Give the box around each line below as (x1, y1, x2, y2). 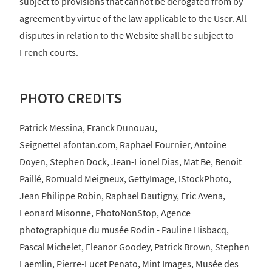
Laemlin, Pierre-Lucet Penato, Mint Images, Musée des (19, 257, 239, 270)
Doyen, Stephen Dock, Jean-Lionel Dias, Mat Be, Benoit (19, 155, 242, 168)
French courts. (19, 46, 78, 59)
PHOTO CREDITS (19, 89, 122, 108)
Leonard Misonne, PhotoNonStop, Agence (19, 206, 191, 219)
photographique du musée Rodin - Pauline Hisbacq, (19, 223, 229, 236)
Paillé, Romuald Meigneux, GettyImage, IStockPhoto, (19, 172, 231, 185)
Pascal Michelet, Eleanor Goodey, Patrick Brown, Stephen (19, 240, 250, 253)
